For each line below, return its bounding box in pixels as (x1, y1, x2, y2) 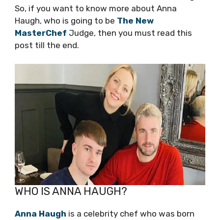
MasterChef (15, 27, 67, 38)
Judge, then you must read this (67, 27, 192, 38)
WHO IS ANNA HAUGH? (15, 185, 127, 198)
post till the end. (15, 40, 79, 50)
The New (117, 15, 154, 26)
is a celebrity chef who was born (66, 209, 194, 219)
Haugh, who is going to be (15, 15, 117, 26)
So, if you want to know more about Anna (15, 3, 177, 13)
